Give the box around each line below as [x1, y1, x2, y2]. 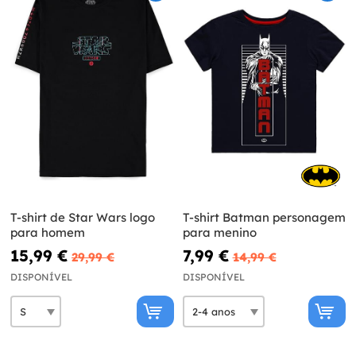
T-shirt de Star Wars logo [10, 210, 155, 226]
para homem [10, 225, 85, 241]
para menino [182, 225, 257, 241]
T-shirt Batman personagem [182, 210, 346, 226]
